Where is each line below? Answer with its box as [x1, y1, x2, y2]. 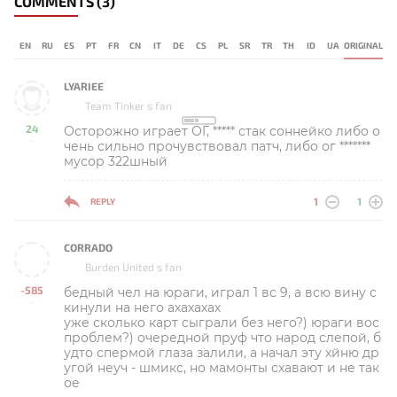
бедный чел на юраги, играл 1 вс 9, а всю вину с [64, 284, 377, 300]
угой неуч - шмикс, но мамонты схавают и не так [64, 359, 379, 376]
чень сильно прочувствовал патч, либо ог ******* [64, 137, 370, 154]
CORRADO [64, 240, 113, 253]
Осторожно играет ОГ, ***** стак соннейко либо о [64, 122, 380, 139]
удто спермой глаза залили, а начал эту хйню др [64, 344, 379, 361]
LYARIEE [64, 79, 104, 92]
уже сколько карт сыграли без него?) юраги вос [64, 314, 379, 331]
